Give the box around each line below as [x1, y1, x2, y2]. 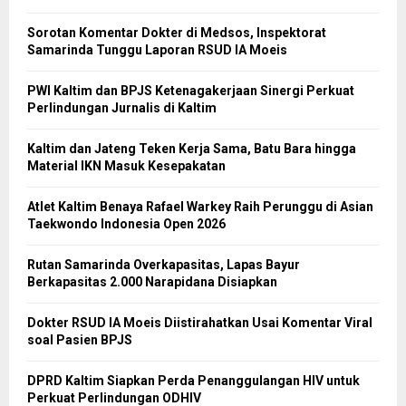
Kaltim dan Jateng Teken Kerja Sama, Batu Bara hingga [27, 141, 356, 157]
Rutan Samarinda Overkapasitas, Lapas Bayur [27, 257, 300, 273]
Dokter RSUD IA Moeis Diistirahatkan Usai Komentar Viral [27, 315, 372, 331]
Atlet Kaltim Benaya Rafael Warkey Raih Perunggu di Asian [27, 199, 373, 215]
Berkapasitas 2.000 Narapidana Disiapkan [27, 275, 277, 290]
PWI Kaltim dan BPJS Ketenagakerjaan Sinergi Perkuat [27, 83, 354, 99]
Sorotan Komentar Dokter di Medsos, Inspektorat [27, 25, 326, 41]
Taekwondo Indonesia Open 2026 [27, 217, 226, 232]
